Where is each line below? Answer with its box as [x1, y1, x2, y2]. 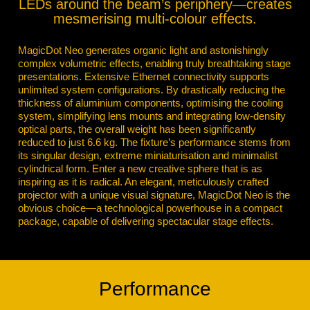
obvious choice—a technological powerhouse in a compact [18, 201, 282, 214]
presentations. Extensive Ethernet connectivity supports [18, 70, 269, 82]
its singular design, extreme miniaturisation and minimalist [18, 149, 277, 161]
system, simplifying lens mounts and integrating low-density [18, 109, 286, 122]
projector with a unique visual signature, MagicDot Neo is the [18, 188, 290, 201]
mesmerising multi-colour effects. [53, 10, 257, 26]
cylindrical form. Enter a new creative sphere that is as [18, 162, 262, 174]
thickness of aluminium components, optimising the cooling [18, 96, 283, 109]
